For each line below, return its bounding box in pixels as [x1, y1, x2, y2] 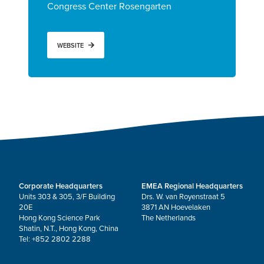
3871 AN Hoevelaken [141, 203, 210, 213]
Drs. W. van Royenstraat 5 [141, 192, 225, 202]
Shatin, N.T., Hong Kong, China [19, 224, 118, 234]
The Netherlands [141, 213, 196, 223]
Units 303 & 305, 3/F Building [19, 192, 115, 202]
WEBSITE [57, 41, 84, 49]
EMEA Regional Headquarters [141, 181, 243, 192]
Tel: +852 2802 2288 [19, 235, 91, 245]
